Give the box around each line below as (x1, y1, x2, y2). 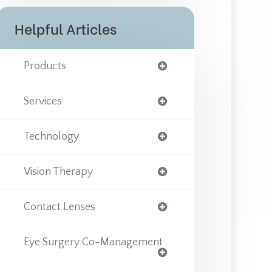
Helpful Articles (14, 18, 117, 38)
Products (23, 60, 66, 72)
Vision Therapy (23, 166, 93, 178)
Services (23, 95, 62, 107)
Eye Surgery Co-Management (23, 236, 163, 248)
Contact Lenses (23, 201, 95, 213)
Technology (23, 131, 79, 143)
